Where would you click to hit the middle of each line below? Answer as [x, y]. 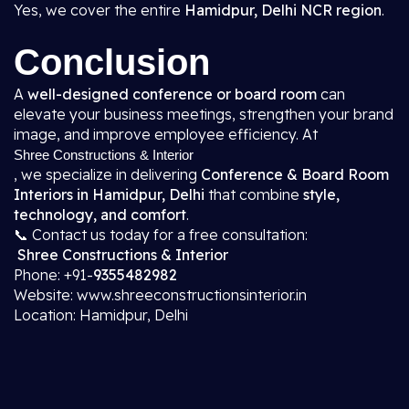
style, [321, 194]
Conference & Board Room [295, 174]
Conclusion [117, 62]
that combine [256, 194]
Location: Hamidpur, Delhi [101, 315]
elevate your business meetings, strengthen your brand [204, 114]
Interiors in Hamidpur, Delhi [111, 194]
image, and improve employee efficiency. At [168, 134]
